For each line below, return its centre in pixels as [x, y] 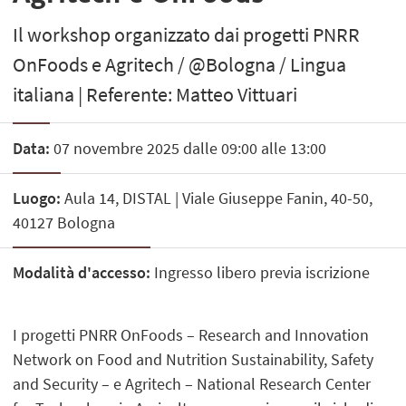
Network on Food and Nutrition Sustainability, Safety [193, 360]
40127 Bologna [64, 222]
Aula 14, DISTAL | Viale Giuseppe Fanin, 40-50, [217, 198]
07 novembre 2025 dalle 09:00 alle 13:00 [188, 148]
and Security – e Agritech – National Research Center [192, 384]
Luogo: [37, 198]
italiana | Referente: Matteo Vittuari [155, 95]
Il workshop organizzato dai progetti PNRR [187, 35]
